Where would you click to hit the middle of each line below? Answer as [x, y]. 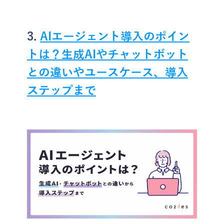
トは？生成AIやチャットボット [107, 54]
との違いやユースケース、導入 [107, 72]
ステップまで [61, 90]
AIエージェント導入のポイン [115, 36]
